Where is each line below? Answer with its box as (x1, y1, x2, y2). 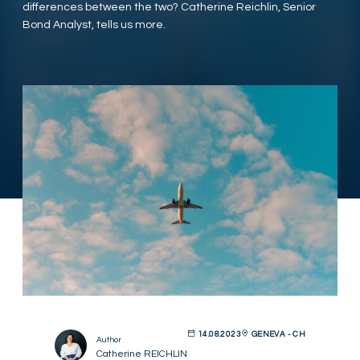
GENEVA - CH (249, 329, 306, 338)
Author (96, 335, 122, 344)
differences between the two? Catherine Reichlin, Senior (22, 2, 316, 14)
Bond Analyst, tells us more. (22, 19, 166, 31)
